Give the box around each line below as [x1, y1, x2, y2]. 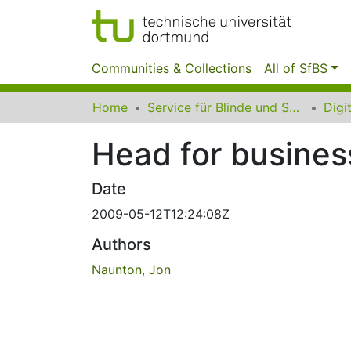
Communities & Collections [92, 60, 251, 76]
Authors [92, 235, 151, 254]
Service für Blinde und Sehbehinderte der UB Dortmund [289, 100, 299, 115]
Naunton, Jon [92, 262, 171, 277]
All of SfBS [264, 60, 327, 76]
